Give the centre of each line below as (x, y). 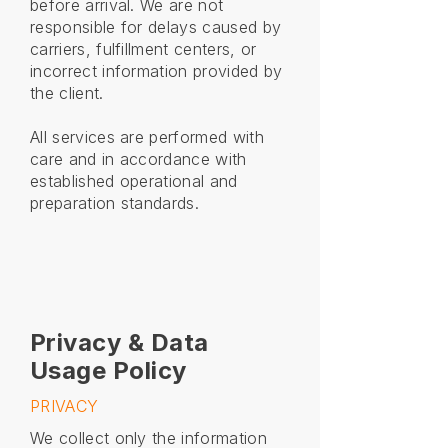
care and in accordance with (138, 159)
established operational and (134, 181)
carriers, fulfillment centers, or (143, 49)
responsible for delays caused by (156, 27)
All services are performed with (147, 137)
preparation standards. (115, 203)
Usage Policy (108, 370)
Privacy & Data (119, 342)
